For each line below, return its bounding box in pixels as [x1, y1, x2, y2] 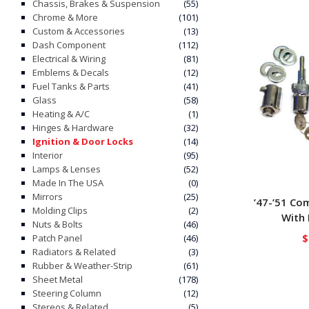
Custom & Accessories [32, 25, 125, 38]
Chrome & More [32, 11, 98, 24]
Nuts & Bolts [32, 218, 83, 231]
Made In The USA [32, 177, 103, 190]
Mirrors [32, 190, 63, 203]
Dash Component [32, 39, 106, 52]
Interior [32, 149, 63, 162]
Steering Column [32, 287, 101, 300]
